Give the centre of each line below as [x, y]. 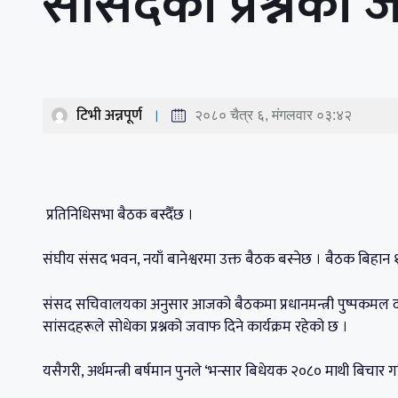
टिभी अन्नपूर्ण [109, 115]
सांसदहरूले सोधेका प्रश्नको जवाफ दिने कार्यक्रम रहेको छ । [197, 326]
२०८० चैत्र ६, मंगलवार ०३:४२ [273, 115]
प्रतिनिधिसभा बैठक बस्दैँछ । [120, 215]
